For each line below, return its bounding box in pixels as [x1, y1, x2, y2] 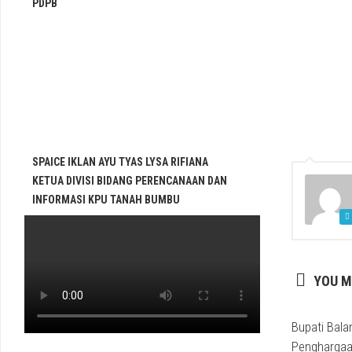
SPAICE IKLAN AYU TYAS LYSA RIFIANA [32, 156, 208, 168]
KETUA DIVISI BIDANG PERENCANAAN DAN [32, 174, 227, 187]
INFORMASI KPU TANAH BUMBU [32, 193, 180, 206]
